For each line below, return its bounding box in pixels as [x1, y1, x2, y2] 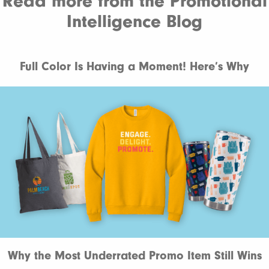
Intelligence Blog [67, 10, 202, 32]
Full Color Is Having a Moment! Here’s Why [20, 59, 249, 73]
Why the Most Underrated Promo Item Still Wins [7, 248, 262, 262]
